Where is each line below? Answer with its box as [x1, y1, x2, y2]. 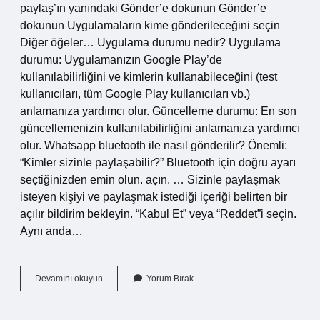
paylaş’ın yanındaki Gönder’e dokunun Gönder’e [20, 2, 266, 14]
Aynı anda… [20, 225, 83, 237]
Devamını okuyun [35, 274, 103, 284]
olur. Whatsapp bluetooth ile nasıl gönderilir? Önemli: [20, 139, 287, 151]
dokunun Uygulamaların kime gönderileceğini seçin [20, 19, 280, 31]
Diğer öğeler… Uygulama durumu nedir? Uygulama [20, 36, 281, 49]
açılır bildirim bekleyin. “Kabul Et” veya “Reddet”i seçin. [20, 208, 296, 220]
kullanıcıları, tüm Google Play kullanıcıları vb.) [20, 88, 250, 100]
